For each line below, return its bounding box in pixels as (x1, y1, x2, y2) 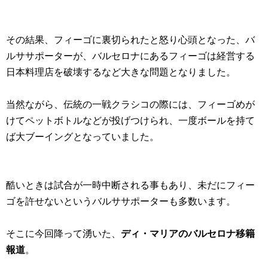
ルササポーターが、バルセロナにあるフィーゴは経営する (6, 50, 255, 61)
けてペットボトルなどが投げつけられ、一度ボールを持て (6, 115, 255, 126)
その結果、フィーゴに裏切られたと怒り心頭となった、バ (6, 34, 255, 45)
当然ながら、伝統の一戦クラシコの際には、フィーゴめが (6, 99, 255, 109)
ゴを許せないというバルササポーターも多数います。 (6, 196, 236, 206)
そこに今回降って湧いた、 (6, 228, 121, 239)
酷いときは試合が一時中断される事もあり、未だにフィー (6, 179, 255, 190)
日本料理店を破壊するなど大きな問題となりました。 (6, 66, 236, 77)
